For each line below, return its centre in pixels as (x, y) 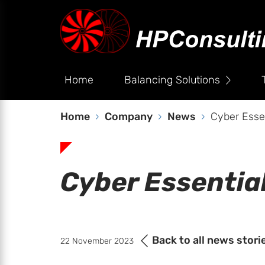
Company (129, 117)
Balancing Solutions (172, 80)
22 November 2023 (97, 241)
